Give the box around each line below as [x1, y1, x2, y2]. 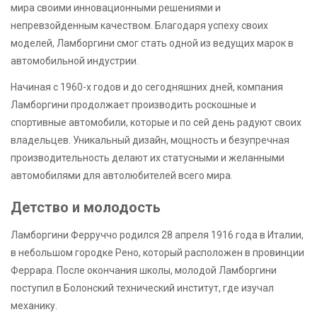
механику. [11, 299, 57, 311]
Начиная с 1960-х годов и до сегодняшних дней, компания [11, 81, 283, 93]
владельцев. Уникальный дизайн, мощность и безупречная [11, 134, 289, 146]
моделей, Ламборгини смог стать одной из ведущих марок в [11, 38, 294, 50]
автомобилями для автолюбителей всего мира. [11, 169, 233, 181]
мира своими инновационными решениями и [11, 2, 221, 14]
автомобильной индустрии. [11, 55, 139, 67]
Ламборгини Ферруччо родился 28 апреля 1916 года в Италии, [11, 229, 304, 241]
